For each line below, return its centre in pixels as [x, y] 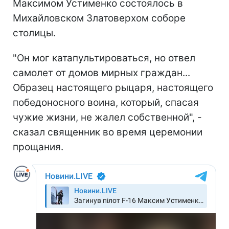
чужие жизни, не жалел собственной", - [107, 117]
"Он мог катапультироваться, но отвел [104, 58]
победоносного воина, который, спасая [106, 102]
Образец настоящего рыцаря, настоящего [113, 87]
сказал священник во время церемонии [108, 132]
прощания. [38, 147]
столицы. [34, 33]
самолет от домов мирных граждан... [101, 73]
